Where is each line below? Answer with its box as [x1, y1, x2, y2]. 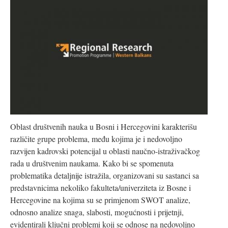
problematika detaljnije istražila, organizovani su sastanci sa [10, 169, 199, 181]
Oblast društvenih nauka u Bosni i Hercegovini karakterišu [10, 121, 197, 132]
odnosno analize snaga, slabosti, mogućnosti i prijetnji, [10, 206, 184, 217]
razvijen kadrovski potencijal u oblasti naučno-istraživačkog [10, 145, 200, 156]
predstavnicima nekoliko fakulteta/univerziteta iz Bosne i [10, 182, 191, 193]
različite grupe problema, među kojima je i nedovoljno [10, 133, 182, 144]
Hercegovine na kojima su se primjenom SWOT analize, [10, 194, 190, 205]
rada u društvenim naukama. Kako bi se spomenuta [10, 157, 174, 168]
